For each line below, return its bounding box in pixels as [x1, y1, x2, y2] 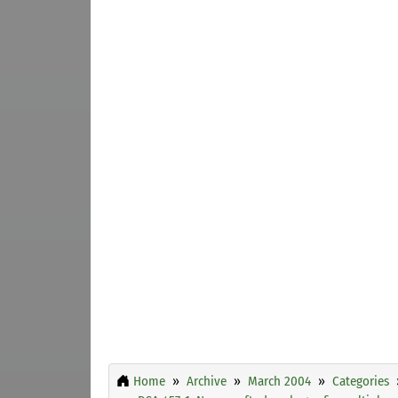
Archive [187, 372, 227, 389]
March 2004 [248, 372, 311, 389]
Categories [332, 372, 389, 389]
